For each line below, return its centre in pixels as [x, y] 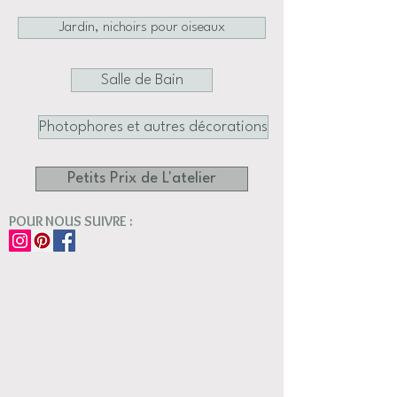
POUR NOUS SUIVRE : [71, 221]
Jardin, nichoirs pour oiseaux [142, 27]
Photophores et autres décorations [153, 127]
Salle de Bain [142, 80]
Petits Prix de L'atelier [142, 179]
